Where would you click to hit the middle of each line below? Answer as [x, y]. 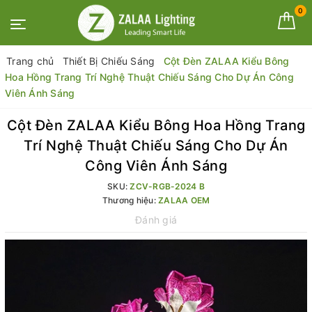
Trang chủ [30, 61]
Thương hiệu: [130, 200]
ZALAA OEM [184, 200]
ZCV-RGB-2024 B [167, 186]
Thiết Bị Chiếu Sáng [109, 61]
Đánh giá [156, 220]
